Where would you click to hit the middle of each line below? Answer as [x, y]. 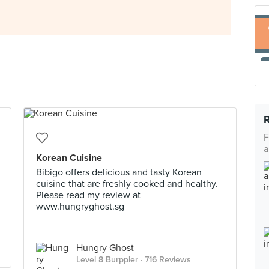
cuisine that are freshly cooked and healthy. [127, 184]
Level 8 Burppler [107, 260]
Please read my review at [88, 195]
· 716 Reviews [165, 260]
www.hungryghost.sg [80, 207]
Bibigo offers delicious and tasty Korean [119, 172]
